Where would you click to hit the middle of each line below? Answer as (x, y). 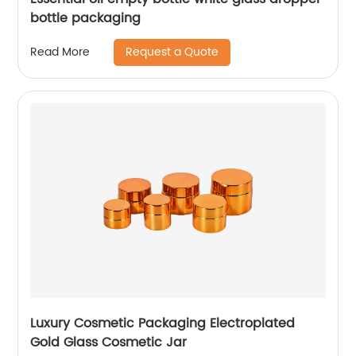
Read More (60, 52)
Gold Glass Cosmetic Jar (109, 342)
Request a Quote (172, 52)
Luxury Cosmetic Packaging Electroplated (163, 323)
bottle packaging (86, 18)
